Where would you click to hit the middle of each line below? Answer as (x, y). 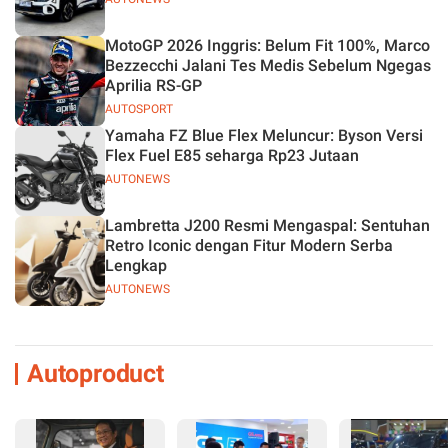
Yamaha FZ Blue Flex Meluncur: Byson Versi (264, 135)
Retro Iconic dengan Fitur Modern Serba (249, 245)
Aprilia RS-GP (153, 85)
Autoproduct (95, 373)
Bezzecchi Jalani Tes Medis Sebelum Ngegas (268, 65)
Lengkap (136, 265)
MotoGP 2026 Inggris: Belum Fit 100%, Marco (267, 45)
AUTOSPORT (139, 109)
